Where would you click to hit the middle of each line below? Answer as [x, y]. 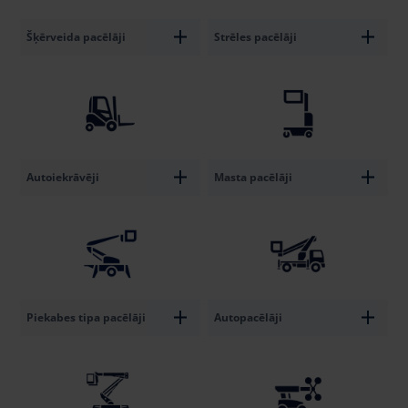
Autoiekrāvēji [63, 177]
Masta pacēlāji [253, 177]
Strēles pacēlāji [255, 36]
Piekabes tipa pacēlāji [86, 317]
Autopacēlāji [248, 317]
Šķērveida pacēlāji [76, 36]
